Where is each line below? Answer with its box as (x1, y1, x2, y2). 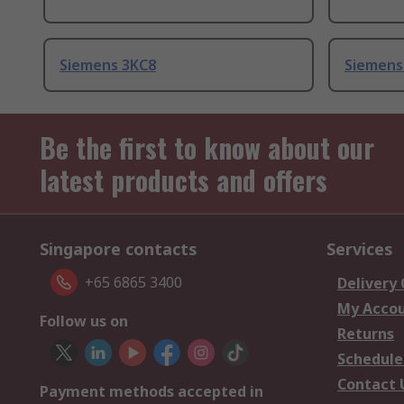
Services (326, 238, 393, 261)
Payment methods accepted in (40, 381, 263, 402)
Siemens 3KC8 (60, 55, 156, 76)
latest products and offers (40, 160, 327, 201)
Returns (337, 324, 394, 344)
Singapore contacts (40, 238, 197, 261)
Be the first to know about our (40, 127, 374, 169)
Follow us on (40, 311, 128, 332)
